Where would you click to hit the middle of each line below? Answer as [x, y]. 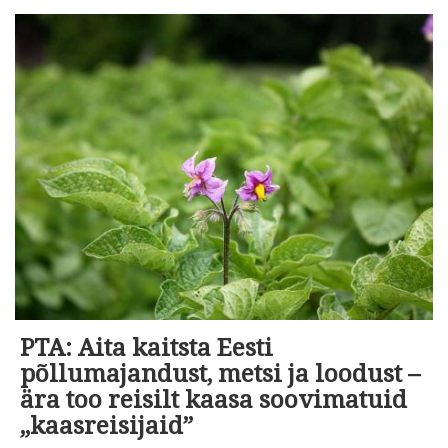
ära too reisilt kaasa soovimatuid [213, 400]
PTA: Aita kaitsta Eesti [146, 348]
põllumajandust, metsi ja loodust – [220, 374]
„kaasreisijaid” [106, 426]
